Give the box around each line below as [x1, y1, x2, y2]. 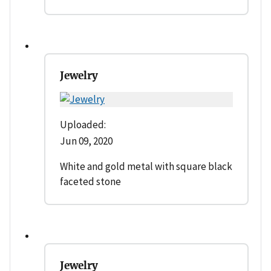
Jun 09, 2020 [60, 134, 113, 148]
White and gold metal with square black [60, 160, 232, 174]
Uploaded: [60, 118, 106, 132]
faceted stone [60, 175, 121, 189]
